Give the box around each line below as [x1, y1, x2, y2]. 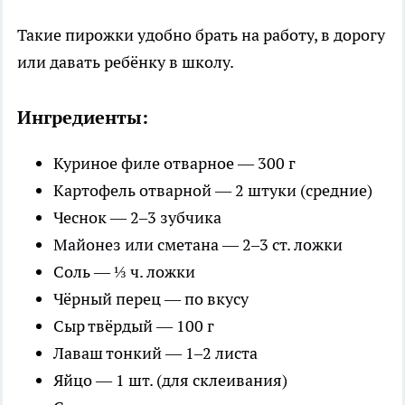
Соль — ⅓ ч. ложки [53, 260, 195, 282]
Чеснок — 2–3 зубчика [53, 206, 221, 228]
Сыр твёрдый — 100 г [53, 315, 214, 336]
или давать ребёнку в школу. [17, 51, 234, 72]
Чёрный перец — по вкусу [53, 287, 249, 309]
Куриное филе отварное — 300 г [53, 152, 296, 174]
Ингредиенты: [17, 105, 148, 129]
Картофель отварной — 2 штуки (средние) [53, 179, 372, 201]
